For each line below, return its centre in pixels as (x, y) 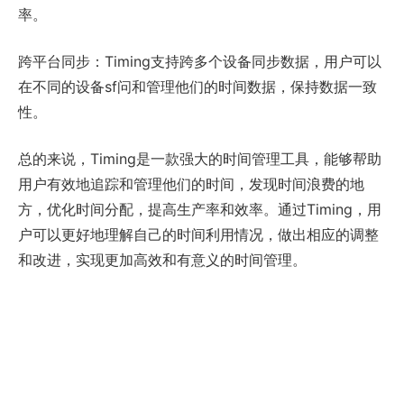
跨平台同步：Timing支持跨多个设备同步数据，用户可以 (200, 62)
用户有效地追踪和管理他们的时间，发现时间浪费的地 (191, 184)
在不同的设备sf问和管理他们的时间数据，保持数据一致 (197, 87)
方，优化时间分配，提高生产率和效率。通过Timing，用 (200, 210)
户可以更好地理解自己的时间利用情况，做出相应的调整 (198, 235)
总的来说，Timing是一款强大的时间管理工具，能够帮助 (200, 159)
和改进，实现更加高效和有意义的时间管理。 (162, 260)
